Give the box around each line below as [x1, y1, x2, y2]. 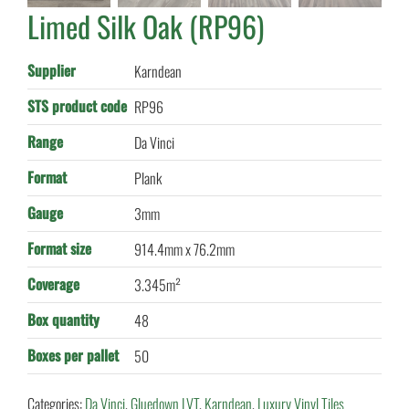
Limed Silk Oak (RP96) [26, 5, 264, 48]
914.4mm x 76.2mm [133, 238, 235, 261]
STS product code [26, 95, 127, 118]
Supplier [26, 59, 76, 82]
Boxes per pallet [26, 344, 119, 367]
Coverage [26, 273, 79, 296]
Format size [26, 237, 91, 260]
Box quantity [26, 309, 100, 331]
